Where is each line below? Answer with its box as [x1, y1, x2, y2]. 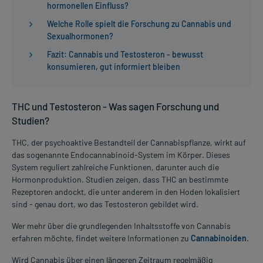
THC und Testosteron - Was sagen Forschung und [12, 100, 219, 112]
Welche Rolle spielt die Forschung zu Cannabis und [47, 18, 231, 29]
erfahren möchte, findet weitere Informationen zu [12, 232, 191, 243]
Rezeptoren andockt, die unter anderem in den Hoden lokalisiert [12, 186, 240, 197]
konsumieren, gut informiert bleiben [47, 61, 180, 72]
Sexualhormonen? [47, 31, 113, 41]
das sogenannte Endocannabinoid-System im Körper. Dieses [12, 149, 230, 160]
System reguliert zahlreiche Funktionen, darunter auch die [12, 161, 219, 172]
